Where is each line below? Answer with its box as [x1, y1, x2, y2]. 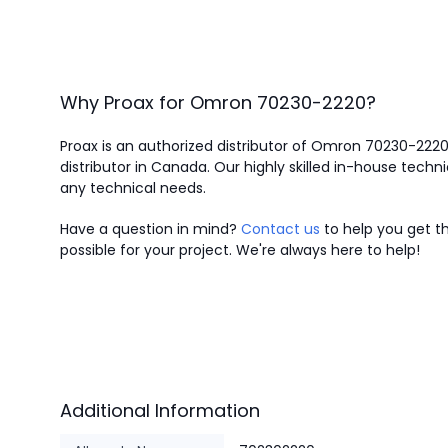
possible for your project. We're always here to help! [60, 240, 420, 260]
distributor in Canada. [60, 157, 210, 177]
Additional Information [60, 398, 260, 423]
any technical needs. [60, 178, 206, 198]
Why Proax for [60, 90, 185, 115]
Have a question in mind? [60, 219, 241, 239]
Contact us [241, 219, 320, 239]
